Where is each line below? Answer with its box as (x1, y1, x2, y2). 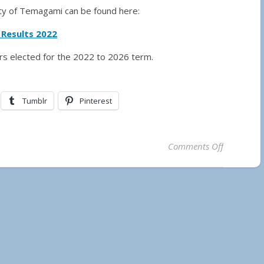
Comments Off (167, 140, 223, 152)
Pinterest (80, 95, 113, 106)
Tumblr (22, 95, 48, 106)
